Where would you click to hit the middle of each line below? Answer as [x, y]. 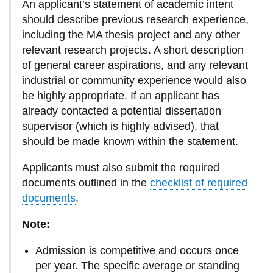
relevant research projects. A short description [133, 50]
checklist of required [198, 183]
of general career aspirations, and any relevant [135, 65]
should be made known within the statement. [130, 141]
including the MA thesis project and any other [131, 34]
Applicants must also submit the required [120, 167]
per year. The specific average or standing [138, 265]
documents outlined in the [84, 183]
